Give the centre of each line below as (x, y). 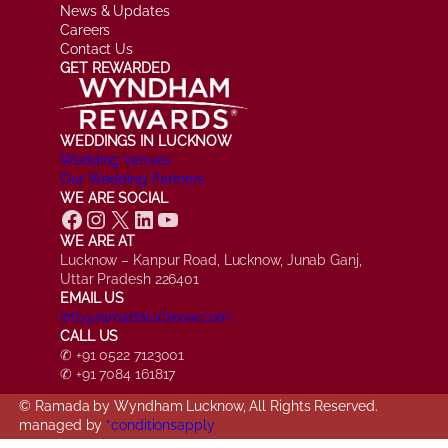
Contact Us (96, 49)
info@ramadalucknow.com (145, 316)
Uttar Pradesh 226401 (130, 278)
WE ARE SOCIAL (114, 197)
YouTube (162, 217)
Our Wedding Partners (132, 178)
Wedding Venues (115, 159)
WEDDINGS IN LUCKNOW (146, 140)
